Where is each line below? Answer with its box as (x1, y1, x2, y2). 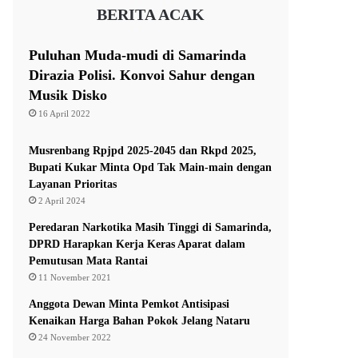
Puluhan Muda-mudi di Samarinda (29, 47, 247, 64)
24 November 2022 (38, 332, 112, 343)
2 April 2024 (38, 196, 86, 206)
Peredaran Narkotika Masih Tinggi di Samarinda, (29, 221, 272, 234)
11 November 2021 (38, 272, 112, 283)
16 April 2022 (38, 109, 91, 119)
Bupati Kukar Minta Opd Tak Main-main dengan (29, 161, 272, 174)
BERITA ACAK (97, 6, 205, 24)
